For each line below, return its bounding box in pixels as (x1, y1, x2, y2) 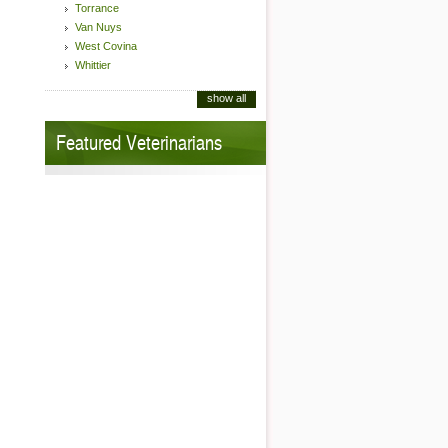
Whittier (75, 59, 111, 71)
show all (207, 92, 246, 104)
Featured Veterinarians (56, 128, 222, 156)
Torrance (75, 2, 119, 14)
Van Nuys (75, 21, 122, 33)
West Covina (75, 40, 137, 52)
